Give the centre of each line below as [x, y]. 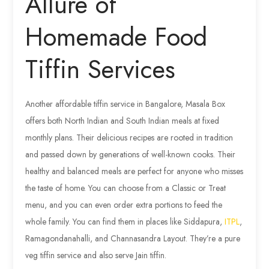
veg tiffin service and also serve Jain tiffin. [96, 255]
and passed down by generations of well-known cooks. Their [131, 154]
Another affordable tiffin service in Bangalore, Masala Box [125, 104]
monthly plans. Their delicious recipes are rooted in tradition [129, 137]
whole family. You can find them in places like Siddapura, [125, 221]
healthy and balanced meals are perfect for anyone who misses [134, 171]
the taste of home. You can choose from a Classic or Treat [126, 188]
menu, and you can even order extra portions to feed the [124, 204]
